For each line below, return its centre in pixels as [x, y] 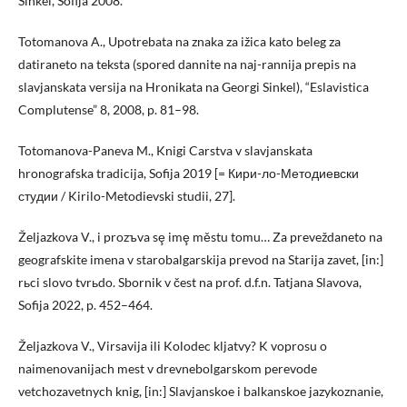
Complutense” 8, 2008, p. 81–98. [109, 110]
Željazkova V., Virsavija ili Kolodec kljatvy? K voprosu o [173, 346]
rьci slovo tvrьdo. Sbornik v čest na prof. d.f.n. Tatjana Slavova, [190, 283]
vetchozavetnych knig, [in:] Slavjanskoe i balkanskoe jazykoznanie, [201, 392]
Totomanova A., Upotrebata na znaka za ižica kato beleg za [179, 42]
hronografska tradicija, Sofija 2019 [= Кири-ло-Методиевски [189, 174]
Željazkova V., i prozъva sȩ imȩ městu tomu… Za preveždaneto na [200, 237]
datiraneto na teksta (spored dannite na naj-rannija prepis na [187, 65]
